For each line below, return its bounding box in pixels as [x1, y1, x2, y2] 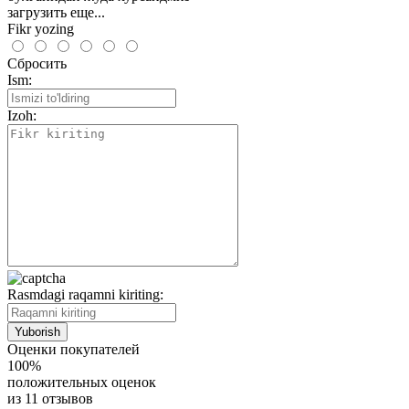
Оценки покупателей [7, 341, 140, 357]
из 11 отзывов [7, 390, 93, 406]
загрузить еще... [7, 4, 105, 20]
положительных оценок [7, 373, 156, 390]
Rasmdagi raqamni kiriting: [7, 286, 163, 302]
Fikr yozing [7, 20, 74, 37]
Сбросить [7, 55, 67, 71]
